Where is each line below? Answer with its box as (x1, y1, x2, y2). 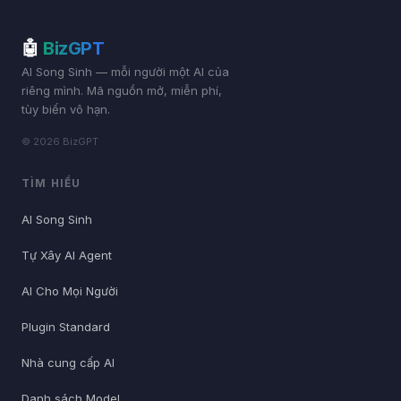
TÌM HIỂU (21, 175, 81, 190)
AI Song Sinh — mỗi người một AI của (21, 64, 229, 79)
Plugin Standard (21, 319, 110, 334)
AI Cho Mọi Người (21, 283, 118, 298)
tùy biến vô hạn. (21, 101, 110, 116)
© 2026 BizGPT (21, 134, 98, 148)
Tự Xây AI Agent (21, 247, 112, 262)
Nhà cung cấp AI (21, 354, 115, 370)
